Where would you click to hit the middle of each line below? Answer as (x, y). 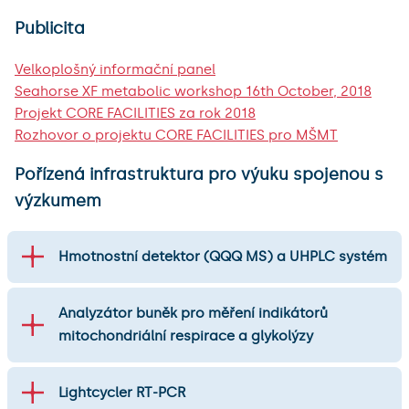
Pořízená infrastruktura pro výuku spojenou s (199, 175)
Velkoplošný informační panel (115, 69)
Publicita (50, 29)
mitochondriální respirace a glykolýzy (186, 336)
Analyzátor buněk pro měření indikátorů (193, 313)
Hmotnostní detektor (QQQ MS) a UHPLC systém (223, 256)
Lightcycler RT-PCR (122, 392)
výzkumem (58, 201)
